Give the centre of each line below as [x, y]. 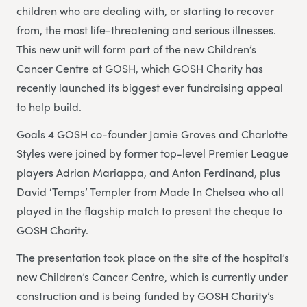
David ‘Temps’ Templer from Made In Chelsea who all [150, 192]
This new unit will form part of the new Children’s [136, 49]
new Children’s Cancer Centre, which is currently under [152, 277]
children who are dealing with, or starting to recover [145, 11]
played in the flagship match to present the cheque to [149, 211]
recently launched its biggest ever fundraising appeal [150, 88]
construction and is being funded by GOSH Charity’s [145, 296]
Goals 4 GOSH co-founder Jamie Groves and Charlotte [152, 134]
